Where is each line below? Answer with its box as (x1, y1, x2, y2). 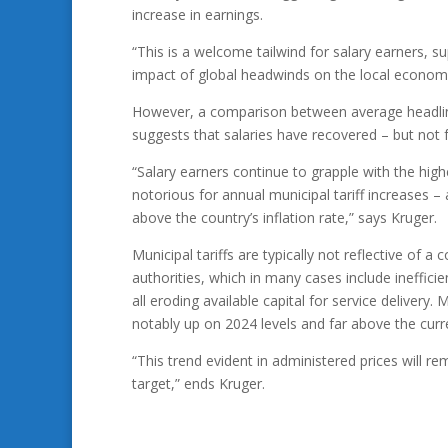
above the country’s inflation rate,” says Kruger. (132, 208, 437, 227)
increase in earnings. (132, 5, 263, 24)
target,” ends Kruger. (132, 374, 265, 393)
